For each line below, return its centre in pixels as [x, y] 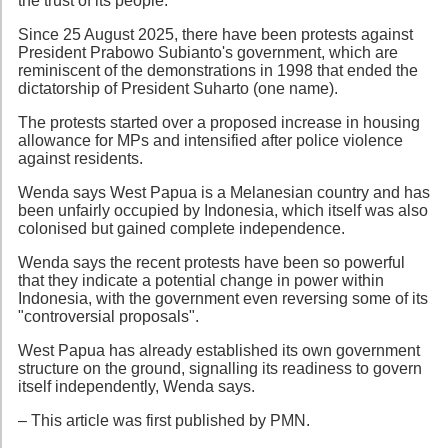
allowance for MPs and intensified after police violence [210, 140]
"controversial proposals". [108, 316]
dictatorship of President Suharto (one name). [178, 88]
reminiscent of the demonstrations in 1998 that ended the [218, 70]
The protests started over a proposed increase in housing [219, 122]
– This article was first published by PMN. [164, 420]
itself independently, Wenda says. [136, 386]
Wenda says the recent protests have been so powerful [211, 262]
